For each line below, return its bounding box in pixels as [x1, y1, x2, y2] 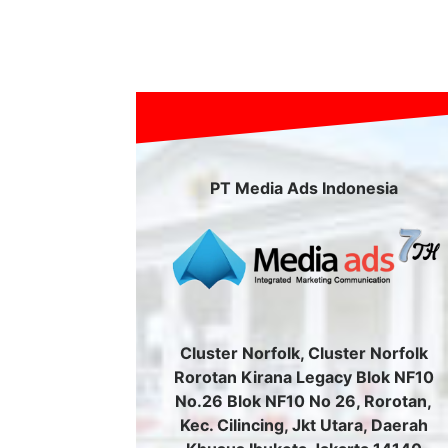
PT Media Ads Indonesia [209, 177, 398, 198]
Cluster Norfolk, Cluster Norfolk [179, 343, 428, 364]
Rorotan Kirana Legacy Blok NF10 [173, 367, 434, 388]
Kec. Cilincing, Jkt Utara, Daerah [179, 415, 428, 436]
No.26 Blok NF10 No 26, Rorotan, [175, 391, 433, 412]
